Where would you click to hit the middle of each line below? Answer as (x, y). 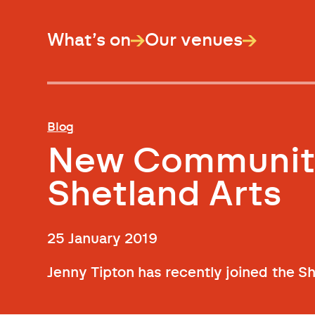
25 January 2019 (103, 239)
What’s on (89, 40)
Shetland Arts (165, 194)
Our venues (194, 40)
